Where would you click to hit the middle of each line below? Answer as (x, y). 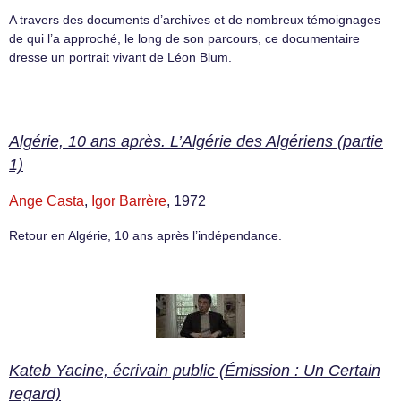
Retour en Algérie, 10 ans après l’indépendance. (145, 236)
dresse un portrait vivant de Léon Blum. (120, 57)
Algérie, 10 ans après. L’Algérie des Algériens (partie (196, 142)
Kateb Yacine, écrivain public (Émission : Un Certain (195, 370)
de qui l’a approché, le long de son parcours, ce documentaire (184, 38)
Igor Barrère (129, 201)
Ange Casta (47, 201)
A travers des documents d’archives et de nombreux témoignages (195, 19)
